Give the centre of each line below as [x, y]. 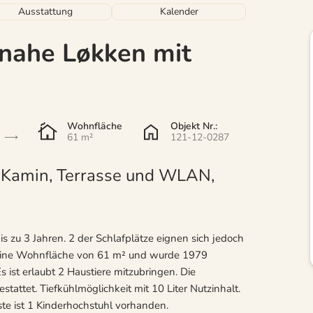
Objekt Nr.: [194, 126]
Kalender [179, 11]
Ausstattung [45, 11]
